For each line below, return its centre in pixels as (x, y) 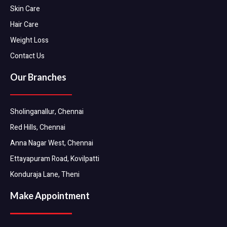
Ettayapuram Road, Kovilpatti (55, 159)
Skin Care (25, 9)
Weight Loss (29, 40)
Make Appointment (50, 196)
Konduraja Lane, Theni (45, 175)
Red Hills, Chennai (38, 128)
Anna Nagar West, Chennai (52, 143)
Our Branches (38, 77)
